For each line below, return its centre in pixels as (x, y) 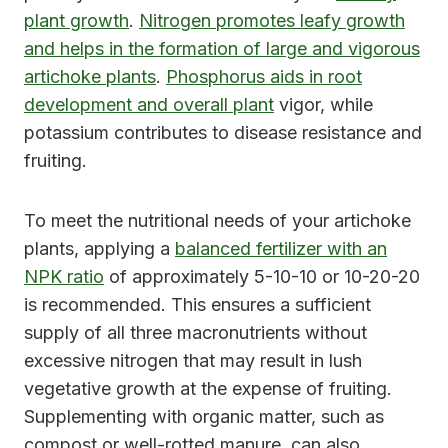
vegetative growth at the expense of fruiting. (208, 389)
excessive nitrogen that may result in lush (193, 361)
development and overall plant (149, 105)
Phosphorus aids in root (264, 77)
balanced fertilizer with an (281, 249)
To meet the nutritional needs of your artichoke (217, 221)
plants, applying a (99, 249)
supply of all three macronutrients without (195, 333)
